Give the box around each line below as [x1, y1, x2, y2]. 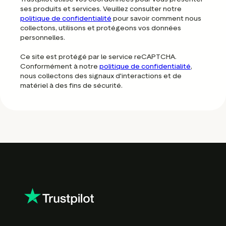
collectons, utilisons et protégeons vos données [20, 23, 181, 32]
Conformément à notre [20, 62, 99, 71]
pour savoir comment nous [111, 14, 201, 23]
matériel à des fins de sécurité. [20, 81, 123, 90]
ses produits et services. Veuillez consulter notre [20, 4, 182, 13]
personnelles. [20, 33, 65, 42]
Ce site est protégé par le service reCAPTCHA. [20, 52, 177, 61]
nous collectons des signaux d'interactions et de [20, 71, 182, 80]
